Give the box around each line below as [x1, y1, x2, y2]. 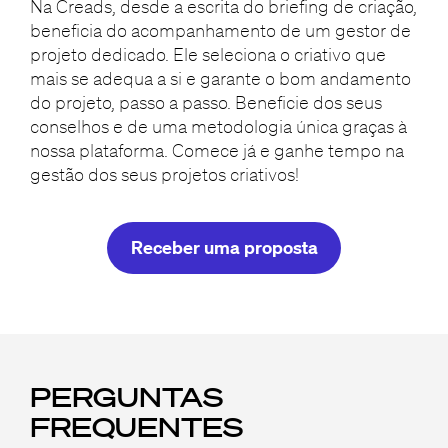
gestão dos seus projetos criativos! [29, 162, 299, 185]
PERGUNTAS [29, 379, 223, 413]
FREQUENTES [29, 409, 243, 443]
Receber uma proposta [130, 235, 318, 259]
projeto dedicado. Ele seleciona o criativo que [29, 42, 386, 65]
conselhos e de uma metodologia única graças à [29, 114, 407, 137]
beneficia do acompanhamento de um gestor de [29, 18, 411, 41]
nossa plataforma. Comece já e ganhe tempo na [29, 138, 404, 161]
